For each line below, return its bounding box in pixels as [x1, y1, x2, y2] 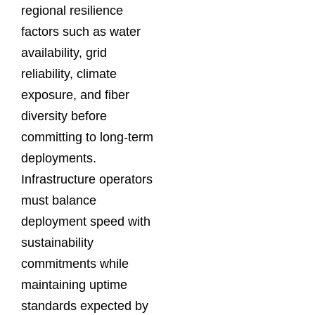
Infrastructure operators [21, 172, 153, 186]
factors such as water [21, 24, 141, 39]
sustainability [21, 235, 94, 250]
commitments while [21, 256, 129, 271]
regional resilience [21, 3, 123, 18]
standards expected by [21, 298, 148, 313]
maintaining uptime [21, 277, 127, 292]
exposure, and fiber [21, 87, 129, 102]
